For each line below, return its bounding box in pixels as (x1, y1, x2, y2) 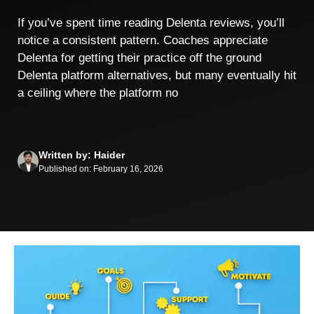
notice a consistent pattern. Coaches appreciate (18, 34, 268, 47)
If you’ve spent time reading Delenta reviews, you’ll (18, 16, 285, 29)
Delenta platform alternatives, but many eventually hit (18, 69, 296, 82)
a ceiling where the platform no (18, 86, 178, 100)
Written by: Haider (39, 149, 125, 161)
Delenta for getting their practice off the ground (18, 51, 261, 64)
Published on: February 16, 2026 (39, 163, 163, 174)
